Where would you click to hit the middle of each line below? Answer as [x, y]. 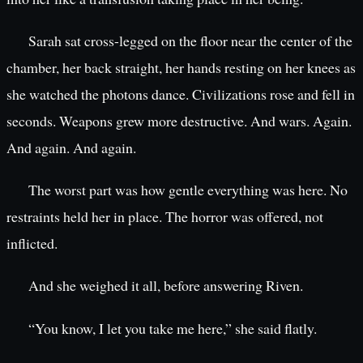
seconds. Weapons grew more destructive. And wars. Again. [179, 120]
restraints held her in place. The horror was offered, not [165, 217]
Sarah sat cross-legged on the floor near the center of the [190, 40]
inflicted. [32, 243]
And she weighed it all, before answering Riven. [165, 286]
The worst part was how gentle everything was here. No [188, 190]
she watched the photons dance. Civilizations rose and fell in [181, 94]
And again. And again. [71, 147]
